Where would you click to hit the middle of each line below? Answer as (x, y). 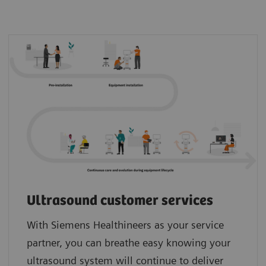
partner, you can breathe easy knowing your (129, 243)
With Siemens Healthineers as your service (125, 225)
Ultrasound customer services (120, 201)
